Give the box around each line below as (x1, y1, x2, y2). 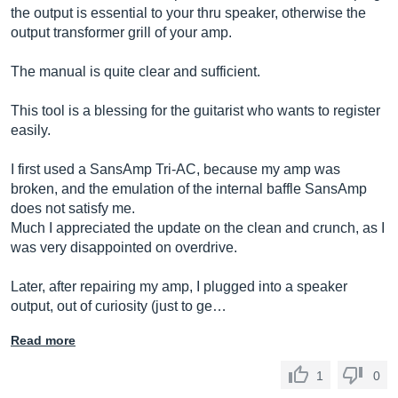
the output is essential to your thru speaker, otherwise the (11, 5, 366, 20)
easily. (11, 123, 51, 138)
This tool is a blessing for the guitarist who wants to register (11, 103, 380, 118)
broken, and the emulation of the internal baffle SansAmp (11, 181, 367, 196)
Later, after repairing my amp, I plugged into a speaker (11, 279, 347, 294)
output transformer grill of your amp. (11, 25, 232, 40)
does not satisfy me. (11, 201, 135, 216)
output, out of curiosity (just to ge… (11, 298, 227, 314)
